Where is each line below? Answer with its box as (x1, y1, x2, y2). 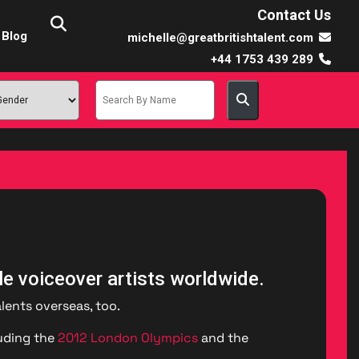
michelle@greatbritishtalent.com (127, 30, 313, 45)
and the (197, 329, 248, 346)
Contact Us (257, 6, 331, 23)
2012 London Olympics (57, 329, 198, 346)
